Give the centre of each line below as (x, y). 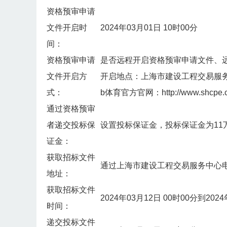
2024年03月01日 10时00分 (149, 28)
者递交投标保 (71, 125)
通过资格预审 (71, 109)
